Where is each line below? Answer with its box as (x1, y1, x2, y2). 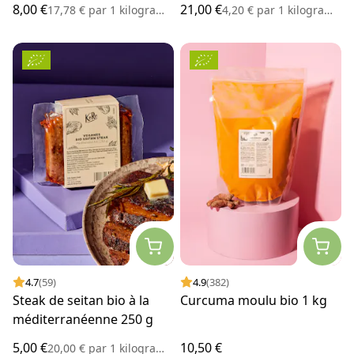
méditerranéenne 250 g (13, 311, 153, 329)
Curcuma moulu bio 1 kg (180, 292, 327, 310)
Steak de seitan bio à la (13, 292, 149, 310)
